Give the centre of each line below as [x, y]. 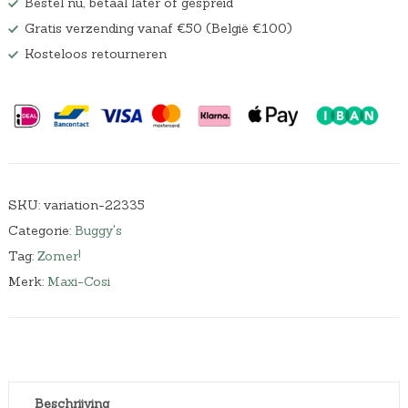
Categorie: [41, 230]
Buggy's [98, 230]
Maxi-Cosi [78, 281]
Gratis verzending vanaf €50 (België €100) [158, 29]
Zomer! [59, 255]
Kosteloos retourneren [95, 54]
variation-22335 [94, 204]
